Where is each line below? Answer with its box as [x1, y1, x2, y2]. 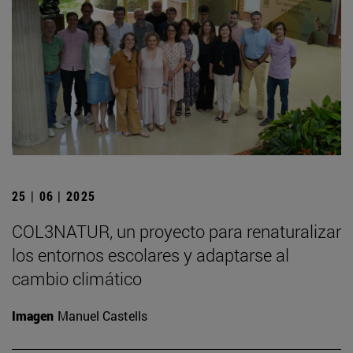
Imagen [12, 307, 54, 324]
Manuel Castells [58, 307, 147, 324]
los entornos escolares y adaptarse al [12, 243, 289, 266]
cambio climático [12, 266, 142, 290]
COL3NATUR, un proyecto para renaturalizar [12, 219, 341, 243]
